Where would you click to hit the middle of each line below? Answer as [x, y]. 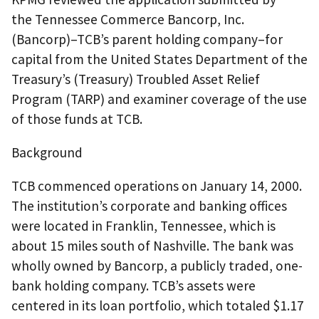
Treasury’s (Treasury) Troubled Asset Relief [136, 79]
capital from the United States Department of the [159, 59]
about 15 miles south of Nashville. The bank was [152, 246]
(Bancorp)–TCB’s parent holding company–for [147, 39]
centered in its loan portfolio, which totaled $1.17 [158, 306]
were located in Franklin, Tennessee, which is [143, 226]
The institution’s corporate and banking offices [149, 206]
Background [47, 152]
